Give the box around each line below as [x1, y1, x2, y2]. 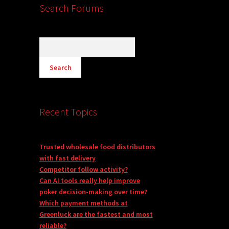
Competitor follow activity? [39, 165, 128, 174]
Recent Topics [39, 105, 97, 119]
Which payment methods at [39, 198, 128, 208]
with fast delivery [39, 153, 96, 163]
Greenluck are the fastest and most [39, 210, 153, 219]
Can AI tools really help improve [39, 176, 140, 186]
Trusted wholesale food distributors [39, 142, 155, 152]
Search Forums [39, 2, 104, 15]
